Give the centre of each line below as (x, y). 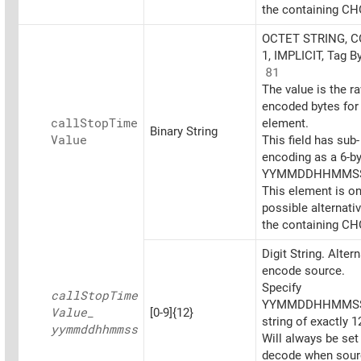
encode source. (303, 271)
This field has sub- (311, 141)
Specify (282, 288)
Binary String (184, 132)
